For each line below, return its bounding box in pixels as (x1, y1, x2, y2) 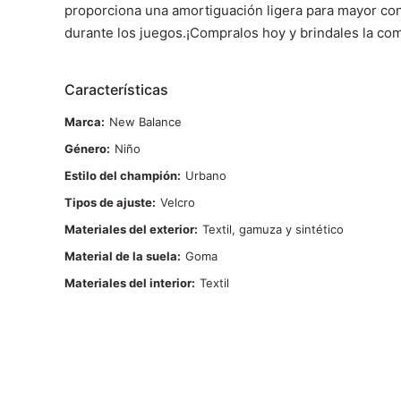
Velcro (160, 195, 195, 209)
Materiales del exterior (64, 222, 194, 236)
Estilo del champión (64, 168, 177, 183)
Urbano (185, 168, 226, 183)
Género (64, 141, 107, 156)
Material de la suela (64, 249, 177, 263)
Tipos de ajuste (64, 195, 152, 209)
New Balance (109, 115, 182, 129)
